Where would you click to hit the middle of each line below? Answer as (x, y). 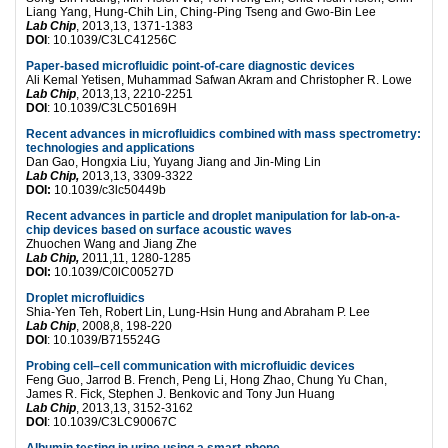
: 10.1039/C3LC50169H (112, 107)
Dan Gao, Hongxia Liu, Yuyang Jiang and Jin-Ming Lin (173, 161)
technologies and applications (110, 147)
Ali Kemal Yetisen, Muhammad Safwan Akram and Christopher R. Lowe (219, 79)
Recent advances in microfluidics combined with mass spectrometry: (223, 133)
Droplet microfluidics (85, 297)
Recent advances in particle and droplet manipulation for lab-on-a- (213, 215)
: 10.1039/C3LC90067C (112, 421)
